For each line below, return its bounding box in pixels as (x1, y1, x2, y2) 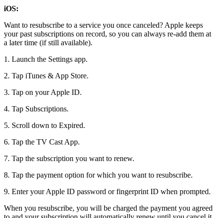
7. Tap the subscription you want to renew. (4, 154, 134, 163)
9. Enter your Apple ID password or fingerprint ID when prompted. (4, 187, 211, 196)
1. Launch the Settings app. (4, 54, 88, 63)
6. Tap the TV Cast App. (4, 137, 80, 146)
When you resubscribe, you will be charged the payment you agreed (4, 203, 213, 212)
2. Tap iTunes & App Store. (4, 71, 89, 80)
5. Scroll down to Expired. (4, 121, 85, 129)
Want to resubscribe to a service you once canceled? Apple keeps (4, 20, 203, 29)
